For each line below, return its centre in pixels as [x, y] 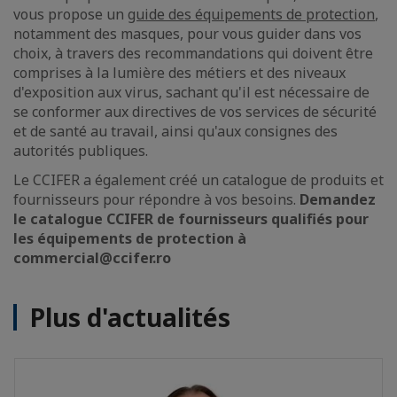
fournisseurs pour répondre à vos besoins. [156, 199]
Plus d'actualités [130, 317]
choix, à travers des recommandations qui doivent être [193, 53]
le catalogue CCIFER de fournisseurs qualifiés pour [191, 219]
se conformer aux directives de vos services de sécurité [195, 112]
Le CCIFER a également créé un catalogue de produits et [198, 180]
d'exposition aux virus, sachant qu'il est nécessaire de [191, 92]
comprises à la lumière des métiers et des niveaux [179, 73]
